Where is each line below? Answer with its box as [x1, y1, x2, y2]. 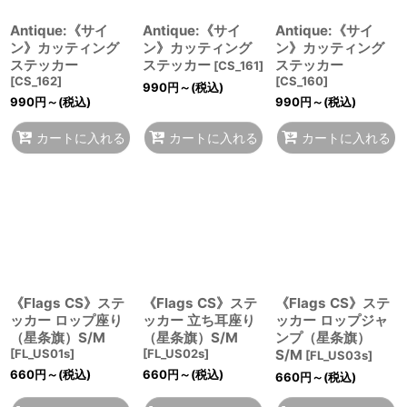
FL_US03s [309, 348, 368, 362]
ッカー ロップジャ [274, 312, 388, 329]
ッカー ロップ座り [10, 312, 123, 329]
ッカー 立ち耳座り [142, 312, 255, 329]
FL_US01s [15, 346, 70, 361]
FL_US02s [146, 346, 204, 361]
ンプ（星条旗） [274, 329, 371, 346]
